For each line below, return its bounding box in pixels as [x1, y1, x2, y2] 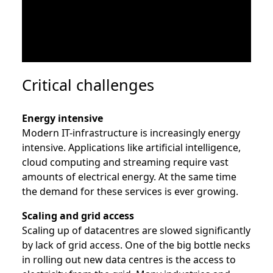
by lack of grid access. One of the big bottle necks [22, 238, 250, 252]
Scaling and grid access [22, 209, 134, 222]
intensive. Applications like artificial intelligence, [22, 141, 241, 154]
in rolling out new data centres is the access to [22, 253, 236, 266]
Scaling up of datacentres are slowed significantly [22, 224, 250, 237]
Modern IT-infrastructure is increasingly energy [22, 126, 240, 140]
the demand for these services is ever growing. [22, 185, 238, 198]
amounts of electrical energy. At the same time [22, 170, 236, 183]
